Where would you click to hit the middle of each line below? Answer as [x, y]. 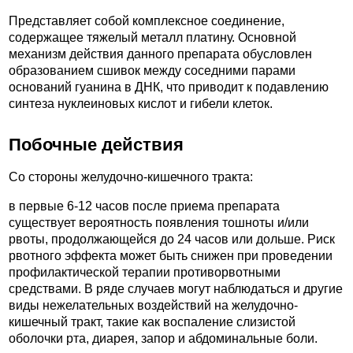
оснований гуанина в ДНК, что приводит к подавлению [169, 87]
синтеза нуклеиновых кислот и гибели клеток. [141, 104]
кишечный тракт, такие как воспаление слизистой [152, 321]
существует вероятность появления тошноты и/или [159, 222]
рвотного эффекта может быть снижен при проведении [171, 255]
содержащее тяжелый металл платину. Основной [152, 38]
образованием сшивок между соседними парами [152, 71]
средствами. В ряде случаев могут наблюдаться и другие [176, 288]
